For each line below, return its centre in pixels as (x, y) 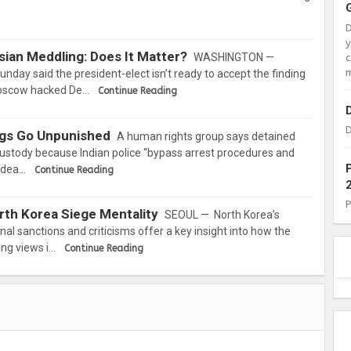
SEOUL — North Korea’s (222, 215)
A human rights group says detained (206, 136)
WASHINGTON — (235, 57)
